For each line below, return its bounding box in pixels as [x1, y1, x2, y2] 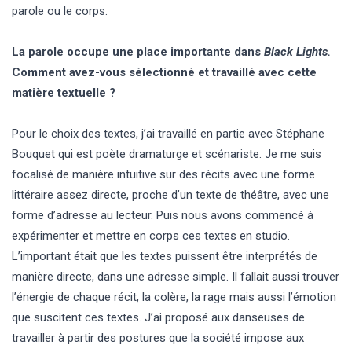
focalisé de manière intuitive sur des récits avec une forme [12, 167, 315, 181]
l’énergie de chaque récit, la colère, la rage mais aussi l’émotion [12, 289, 336, 304]
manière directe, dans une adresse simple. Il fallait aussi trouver [12, 269, 339, 284]
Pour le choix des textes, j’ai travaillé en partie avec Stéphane [12, 126, 324, 141]
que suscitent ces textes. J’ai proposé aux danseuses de [12, 310, 305, 324]
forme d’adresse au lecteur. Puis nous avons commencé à [12, 207, 313, 222]
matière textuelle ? [12, 85, 115, 100]
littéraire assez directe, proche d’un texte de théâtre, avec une [12, 187, 329, 202]
